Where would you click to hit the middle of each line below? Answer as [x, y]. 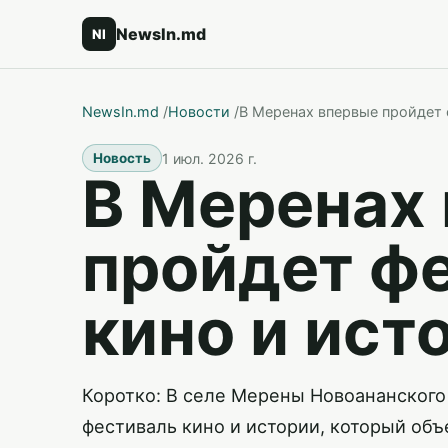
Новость [122, 158]
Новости [199, 111]
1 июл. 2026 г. [209, 158]
